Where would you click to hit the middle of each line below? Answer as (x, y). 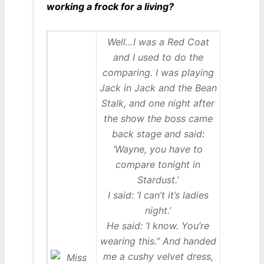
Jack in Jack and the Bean (158, 88)
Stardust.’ (158, 180)
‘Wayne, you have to (158, 149)
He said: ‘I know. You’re (158, 226)
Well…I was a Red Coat (158, 42)
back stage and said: (158, 134)
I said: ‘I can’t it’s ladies (158, 195)
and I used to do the (158, 57)
